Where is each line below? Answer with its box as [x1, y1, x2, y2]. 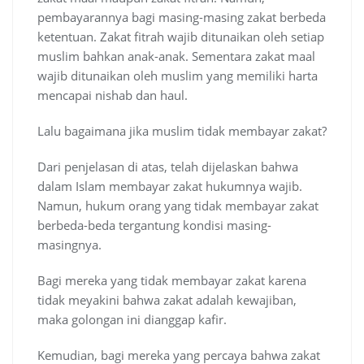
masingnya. [37, 236, 102, 253]
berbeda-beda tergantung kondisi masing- [37, 217, 271, 234]
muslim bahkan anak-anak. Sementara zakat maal [37, 48, 315, 65]
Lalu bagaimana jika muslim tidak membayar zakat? [37, 123, 327, 140]
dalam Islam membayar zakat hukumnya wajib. [37, 178, 302, 195]
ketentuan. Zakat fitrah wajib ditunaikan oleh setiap [37, 28, 324, 45]
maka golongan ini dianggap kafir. [37, 311, 227, 328]
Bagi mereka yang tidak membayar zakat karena [37, 272, 306, 289]
